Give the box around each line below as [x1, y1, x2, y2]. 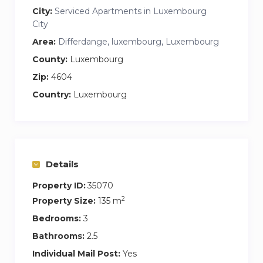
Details [46, 158, 79, 170]
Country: [32, 89, 71, 100]
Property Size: [32, 195, 96, 206]
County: [32, 53, 68, 65]
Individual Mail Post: [32, 248, 120, 259]
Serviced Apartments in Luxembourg [55, 5, 207, 16]
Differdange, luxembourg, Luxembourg [58, 36, 219, 47]
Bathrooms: [32, 230, 85, 241]
